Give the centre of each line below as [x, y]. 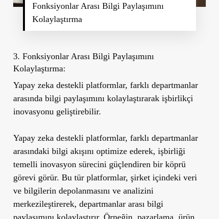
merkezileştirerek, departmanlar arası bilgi [88, 204]
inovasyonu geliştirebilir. [57, 112]
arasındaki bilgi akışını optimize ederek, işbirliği [99, 151]
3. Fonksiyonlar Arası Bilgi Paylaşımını [83, 56]
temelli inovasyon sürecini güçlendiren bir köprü [99, 164]
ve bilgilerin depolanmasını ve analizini [83, 191]
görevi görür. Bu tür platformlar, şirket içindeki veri [105, 178]
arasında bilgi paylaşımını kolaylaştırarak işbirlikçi [103, 99]
